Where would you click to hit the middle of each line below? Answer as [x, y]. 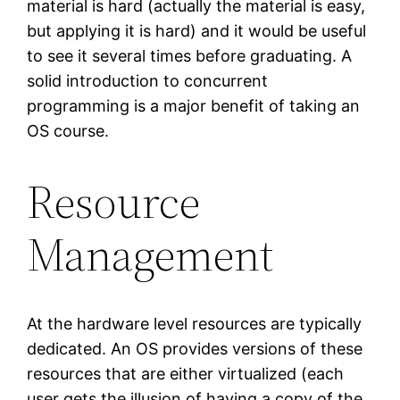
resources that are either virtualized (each [186, 374]
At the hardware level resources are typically [195, 324]
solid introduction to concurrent [148, 81]
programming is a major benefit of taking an [194, 106]
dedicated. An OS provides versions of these [195, 349]
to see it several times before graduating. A [190, 56]
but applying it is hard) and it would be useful [197, 31]
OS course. [68, 131]
